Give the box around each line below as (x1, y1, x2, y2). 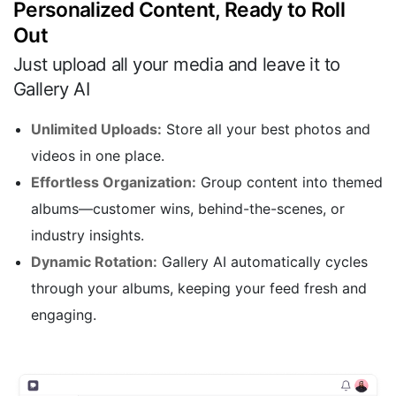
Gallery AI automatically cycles (157, 252, 368, 270)
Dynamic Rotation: (31, 252, 157, 270)
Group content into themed (196, 172, 383, 191)
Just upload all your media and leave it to (13, 52, 340, 75)
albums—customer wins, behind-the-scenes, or (31, 199, 345, 217)
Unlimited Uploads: (31, 119, 162, 138)
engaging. (31, 305, 96, 324)
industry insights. (31, 225, 144, 244)
